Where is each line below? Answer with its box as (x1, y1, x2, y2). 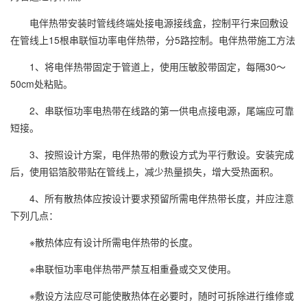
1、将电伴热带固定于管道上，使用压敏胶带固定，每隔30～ (29, 60, 286, 74)
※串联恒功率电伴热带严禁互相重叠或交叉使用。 (29, 262, 236, 276)
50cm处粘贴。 (10, 77, 73, 91)
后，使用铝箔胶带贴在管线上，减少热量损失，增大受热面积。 (10, 164, 279, 179)
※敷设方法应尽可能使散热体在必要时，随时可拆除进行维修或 (29, 288, 294, 303)
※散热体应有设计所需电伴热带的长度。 (29, 235, 198, 249)
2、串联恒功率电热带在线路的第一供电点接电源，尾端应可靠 (29, 103, 294, 118)
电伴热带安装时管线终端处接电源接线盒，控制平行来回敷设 (29, 16, 288, 30)
